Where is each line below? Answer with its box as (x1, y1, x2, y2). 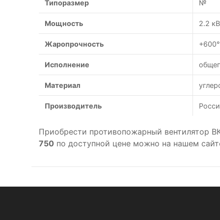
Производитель (45, 102, 102, 110)
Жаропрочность (45, 40, 104, 48)
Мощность (45, 19, 83, 27)
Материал (45, 81, 81, 89)
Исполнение (45, 60, 89, 69)
